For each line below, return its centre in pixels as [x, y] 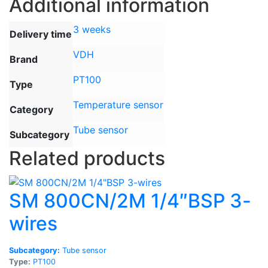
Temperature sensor [118, 104]
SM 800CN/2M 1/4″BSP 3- [130, 201]
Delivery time [41, 34]
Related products [87, 158]
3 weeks [92, 29]
